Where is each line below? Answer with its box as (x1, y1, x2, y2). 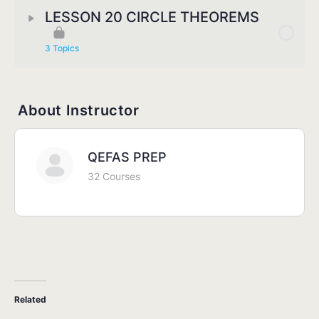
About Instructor (18, 102, 140, 120)
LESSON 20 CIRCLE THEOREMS (45, 9, 259, 26)
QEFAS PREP (88, 150, 167, 165)
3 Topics (45, 43, 79, 54)
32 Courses (88, 170, 140, 183)
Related (14, 294, 46, 305)
